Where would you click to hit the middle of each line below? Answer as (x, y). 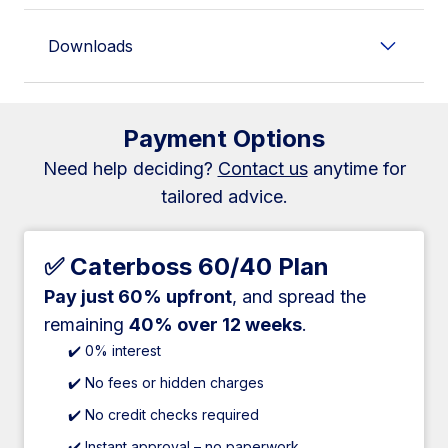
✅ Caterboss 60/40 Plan (186, 266)
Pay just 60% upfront (138, 296)
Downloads (90, 46)
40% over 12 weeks (215, 324)
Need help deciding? (130, 168)
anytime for (356, 168)
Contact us (262, 168)
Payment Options (224, 138)
